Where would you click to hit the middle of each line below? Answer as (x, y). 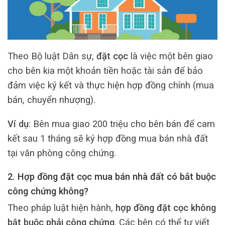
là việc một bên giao (171, 56)
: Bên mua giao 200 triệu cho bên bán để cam (122, 124)
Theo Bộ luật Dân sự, (52, 56)
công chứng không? (48, 191)
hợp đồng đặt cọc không (166, 207)
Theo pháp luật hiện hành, (62, 207)
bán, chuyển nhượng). (51, 100)
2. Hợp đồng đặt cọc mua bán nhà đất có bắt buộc (112, 177)
